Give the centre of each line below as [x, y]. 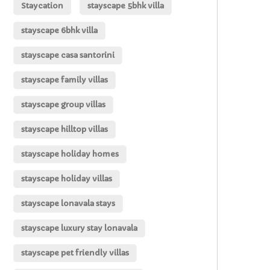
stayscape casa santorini [67, 55]
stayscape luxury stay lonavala [79, 228]
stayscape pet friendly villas [75, 253]
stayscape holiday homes [70, 154]
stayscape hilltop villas [64, 130]
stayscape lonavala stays [68, 204]
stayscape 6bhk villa [59, 31]
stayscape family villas [64, 80]
